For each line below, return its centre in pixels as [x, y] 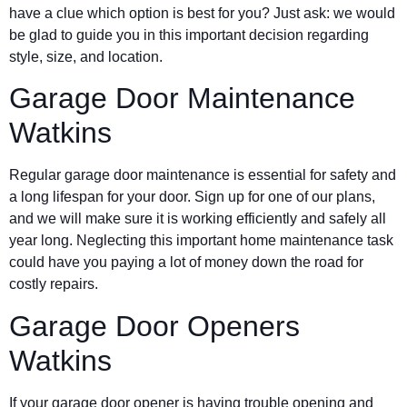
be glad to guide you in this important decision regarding [189, 35]
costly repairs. [54, 284]
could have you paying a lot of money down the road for [186, 263]
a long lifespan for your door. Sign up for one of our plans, [192, 197]
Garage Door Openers [154, 326]
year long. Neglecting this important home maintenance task [201, 241]
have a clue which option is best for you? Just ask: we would [202, 13]
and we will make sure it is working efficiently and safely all [198, 219]
